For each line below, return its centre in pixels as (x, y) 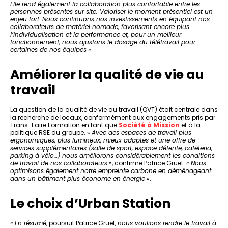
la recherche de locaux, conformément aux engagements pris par (113, 117)
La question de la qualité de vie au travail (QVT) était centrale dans (114, 109)
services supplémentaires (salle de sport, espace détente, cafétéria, (111, 148)
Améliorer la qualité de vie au (107, 74)
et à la (190, 125)
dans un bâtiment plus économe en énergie (78, 178)
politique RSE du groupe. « (51, 132)
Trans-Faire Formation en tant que (64, 125)
